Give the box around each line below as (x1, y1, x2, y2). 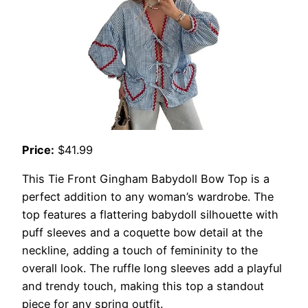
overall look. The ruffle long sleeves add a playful (22, 261, 282, 276)
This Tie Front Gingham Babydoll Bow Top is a (22, 172, 269, 186)
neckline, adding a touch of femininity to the (22, 243, 258, 258)
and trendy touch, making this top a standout (22, 279, 264, 294)
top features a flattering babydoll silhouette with (22, 208, 278, 222)
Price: (22, 143, 54, 157)
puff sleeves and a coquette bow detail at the (22, 225, 263, 240)
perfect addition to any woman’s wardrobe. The (22, 190, 274, 204)
